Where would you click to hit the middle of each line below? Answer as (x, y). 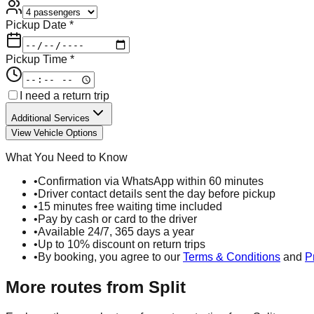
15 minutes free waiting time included (130, 206)
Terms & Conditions (232, 257)
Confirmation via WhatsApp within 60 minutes (151, 181)
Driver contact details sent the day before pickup (157, 193)
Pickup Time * (40, 60)
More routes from (77, 287)
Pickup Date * (40, 25)
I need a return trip (64, 95)
